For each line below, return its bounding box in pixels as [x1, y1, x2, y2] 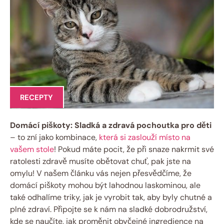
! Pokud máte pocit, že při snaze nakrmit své [54, 143, 214, 154]
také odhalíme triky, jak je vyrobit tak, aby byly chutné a [10, 191, 212, 202]
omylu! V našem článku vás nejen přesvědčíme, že [10, 167, 191, 178]
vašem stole [10, 143, 54, 154]
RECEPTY [20, 92, 53, 102]
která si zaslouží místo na [99, 131, 190, 142]
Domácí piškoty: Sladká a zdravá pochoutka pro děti [10, 119, 211, 130]
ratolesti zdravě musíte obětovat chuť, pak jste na [10, 155, 191, 166]
